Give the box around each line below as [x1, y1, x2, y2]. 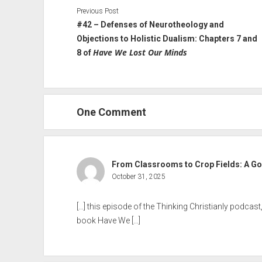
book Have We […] [76, 215, 140, 225]
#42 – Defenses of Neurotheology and [76, 19, 224, 29]
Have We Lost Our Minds [92, 46, 187, 58]
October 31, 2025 [111, 172, 166, 181]
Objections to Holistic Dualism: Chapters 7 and [76, 33, 257, 43]
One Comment [76, 105, 146, 118]
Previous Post [76, 6, 119, 15]
